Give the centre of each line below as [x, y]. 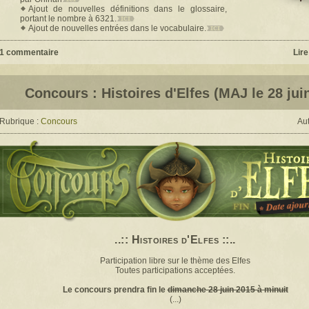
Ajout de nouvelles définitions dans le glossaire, [128, 9]
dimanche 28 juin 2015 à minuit [228, 290]
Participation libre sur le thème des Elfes [175, 261]
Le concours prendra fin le [115, 290]
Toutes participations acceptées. [175, 271]
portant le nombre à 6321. [68, 18]
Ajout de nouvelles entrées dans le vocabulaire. [117, 28]
